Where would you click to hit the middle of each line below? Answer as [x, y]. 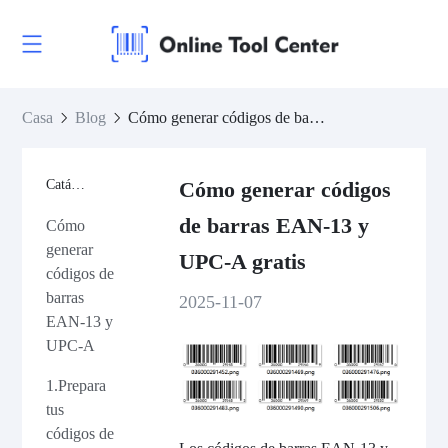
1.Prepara [76, 385]
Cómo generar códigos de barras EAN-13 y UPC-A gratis [317, 117]
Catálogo [78, 184]
